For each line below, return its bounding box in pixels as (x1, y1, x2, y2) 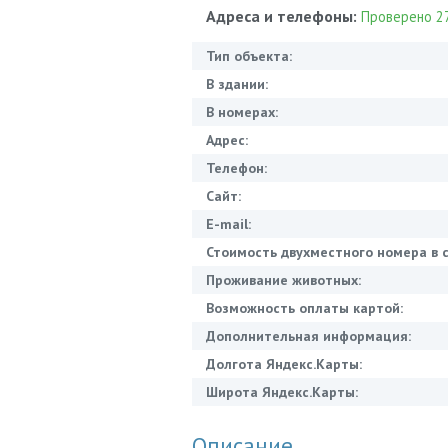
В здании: (206, 74, 268, 93)
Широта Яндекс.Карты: (206, 382, 358, 401)
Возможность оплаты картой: (206, 298, 403, 317)
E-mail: (206, 214, 251, 233)
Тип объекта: (206, 46, 292, 65)
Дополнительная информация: (206, 326, 411, 345)
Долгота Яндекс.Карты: (206, 354, 362, 373)
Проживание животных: (206, 270, 361, 289)
